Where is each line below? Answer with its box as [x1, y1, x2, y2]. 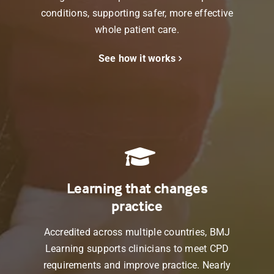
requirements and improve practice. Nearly [43, 259, 231, 272]
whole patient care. [95, 24, 179, 36]
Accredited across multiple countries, [43, 226, 210, 239]
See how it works [98, 53, 176, 65]
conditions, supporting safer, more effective [40, 7, 234, 20]
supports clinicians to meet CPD [84, 243, 229, 255]
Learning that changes [66, 179, 208, 198]
